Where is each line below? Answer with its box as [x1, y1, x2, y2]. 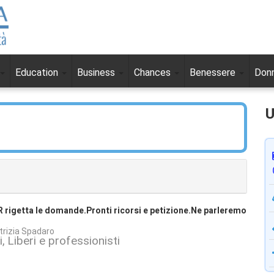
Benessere [190, 67, 238, 79]
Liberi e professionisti [7, 233, 120, 248]
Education [15, 67, 61, 79]
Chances [134, 67, 173, 79]
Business [77, 67, 117, 79]
